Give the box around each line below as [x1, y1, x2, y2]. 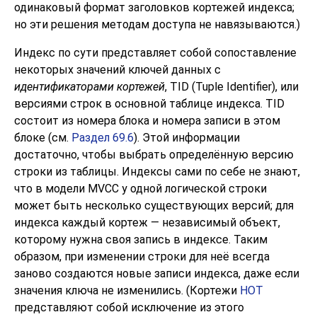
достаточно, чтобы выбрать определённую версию [14, 148, 294, 162]
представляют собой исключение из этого [14, 301, 244, 315]
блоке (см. [14, 131, 71, 145]
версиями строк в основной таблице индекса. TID [14, 97, 284, 111]
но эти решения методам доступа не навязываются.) [14, 18, 300, 32]
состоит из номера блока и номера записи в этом [14, 114, 280, 128]
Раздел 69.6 [71, 131, 134, 145]
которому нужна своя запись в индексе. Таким [14, 233, 267, 247]
